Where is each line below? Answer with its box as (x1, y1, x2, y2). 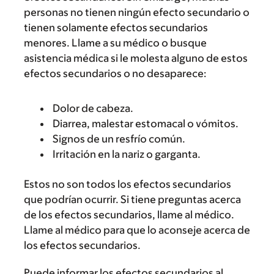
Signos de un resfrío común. (53, 132, 185, 145)
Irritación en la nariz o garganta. (53, 147, 201, 160)
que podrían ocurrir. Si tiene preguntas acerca (24, 193, 241, 206)
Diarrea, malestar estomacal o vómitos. (53, 117, 239, 130)
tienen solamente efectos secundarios (24, 21, 208, 34)
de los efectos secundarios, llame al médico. (24, 208, 234, 221)
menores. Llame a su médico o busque (24, 36, 207, 49)
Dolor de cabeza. (53, 102, 133, 114)
